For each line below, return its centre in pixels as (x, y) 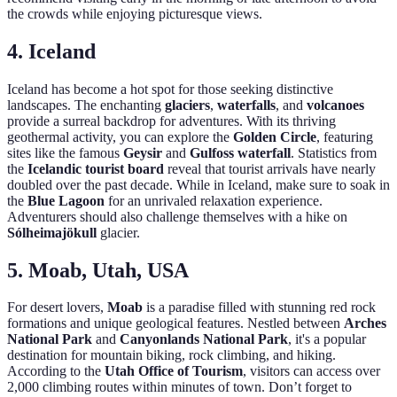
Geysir (143, 152)
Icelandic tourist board (96, 168)
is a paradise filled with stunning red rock (259, 307)
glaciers (187, 105)
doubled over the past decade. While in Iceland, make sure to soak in (198, 184)
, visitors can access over (311, 371)
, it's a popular (327, 339)
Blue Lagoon (66, 200)
